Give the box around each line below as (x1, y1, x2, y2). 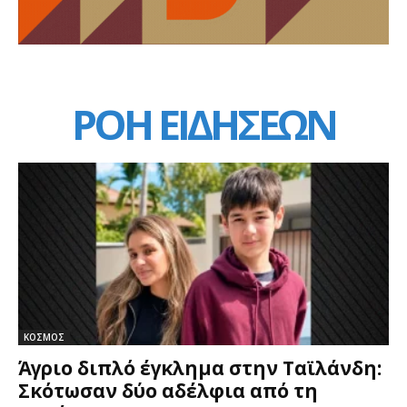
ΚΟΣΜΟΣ (24, 331, 65, 344)
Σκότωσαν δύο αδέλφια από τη (18, 378, 318, 404)
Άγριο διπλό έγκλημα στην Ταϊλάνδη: (18, 355, 382, 382)
